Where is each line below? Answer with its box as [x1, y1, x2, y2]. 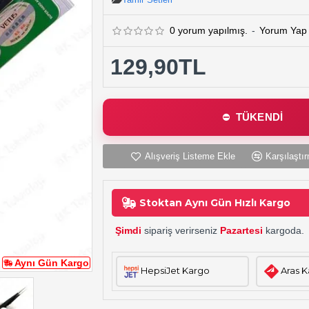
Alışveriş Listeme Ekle [145, 151, 235, 161]
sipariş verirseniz [141, 225, 220, 236]
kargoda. [263, 225, 304, 236]
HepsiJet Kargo [140, 265, 210, 276]
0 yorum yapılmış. [169, 25, 248, 36]
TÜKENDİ [235, 111, 283, 123]
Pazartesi [220, 225, 263, 236]
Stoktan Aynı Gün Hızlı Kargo [139, 196, 290, 209]
